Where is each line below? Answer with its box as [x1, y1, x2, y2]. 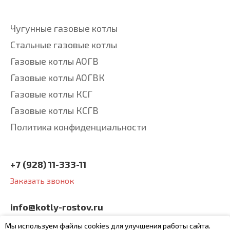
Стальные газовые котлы [10, 39, 117, 50]
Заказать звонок [10, 176, 74, 185]
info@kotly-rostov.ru [10, 201, 103, 213]
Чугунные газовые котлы [10, 23, 118, 34]
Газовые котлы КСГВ [10, 105, 99, 116]
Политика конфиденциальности [10, 121, 146, 132]
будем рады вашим [10, 215, 93, 226]
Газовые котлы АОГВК [10, 72, 105, 83]
